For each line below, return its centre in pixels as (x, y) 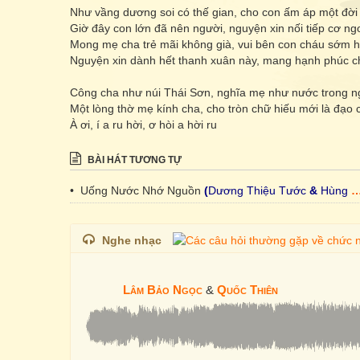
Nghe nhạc (132, 240)
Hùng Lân (336, 190)
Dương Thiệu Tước (257, 190)
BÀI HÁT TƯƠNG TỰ (133, 160)
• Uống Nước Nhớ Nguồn (137, 190)
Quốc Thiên (247, 290)
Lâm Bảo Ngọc (163, 290)
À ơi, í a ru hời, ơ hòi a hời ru (143, 125)
